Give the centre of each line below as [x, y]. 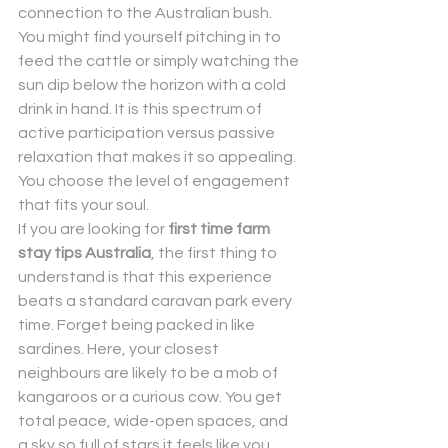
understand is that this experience [146, 277]
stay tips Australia [84, 253]
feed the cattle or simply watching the [160, 61]
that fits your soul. [83, 205]
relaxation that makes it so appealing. [158, 157]
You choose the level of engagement [155, 181]
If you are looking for [93, 229]
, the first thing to [215, 253]
